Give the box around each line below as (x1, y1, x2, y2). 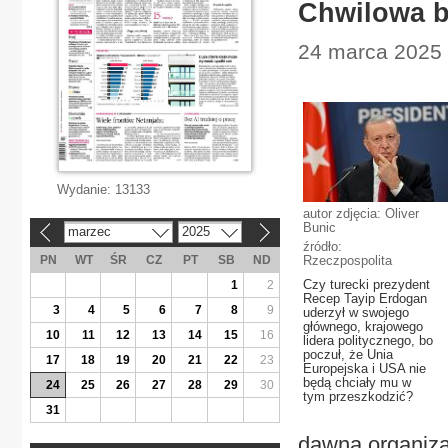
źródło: (303, 239, 342, 254)
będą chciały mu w (303, 375, 411, 390)
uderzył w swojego (303, 305, 409, 320)
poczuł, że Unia (303, 347, 393, 362)
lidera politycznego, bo (303, 333, 433, 348)
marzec (67, 223, 111, 239)
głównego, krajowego (303, 319, 423, 334)
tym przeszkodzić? (303, 389, 413, 404)
